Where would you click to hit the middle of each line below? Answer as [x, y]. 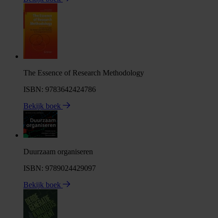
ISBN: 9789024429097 [60, 168]
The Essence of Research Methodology [84, 73]
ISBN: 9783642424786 [60, 89]
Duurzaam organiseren [58, 151]
